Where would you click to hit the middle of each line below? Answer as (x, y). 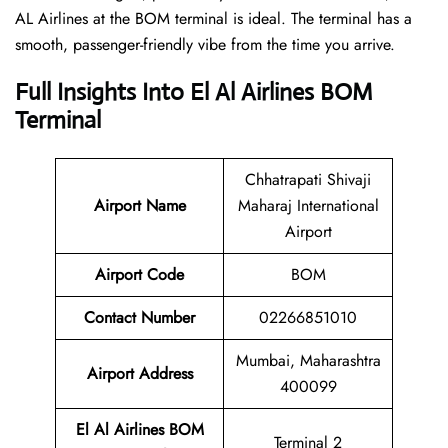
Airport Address (139, 374)
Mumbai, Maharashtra (308, 361)
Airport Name (139, 206)
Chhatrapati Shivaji (308, 180)
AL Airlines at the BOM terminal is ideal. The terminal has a (213, 19)
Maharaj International (308, 206)
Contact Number (139, 318)
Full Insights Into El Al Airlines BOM (194, 92)
